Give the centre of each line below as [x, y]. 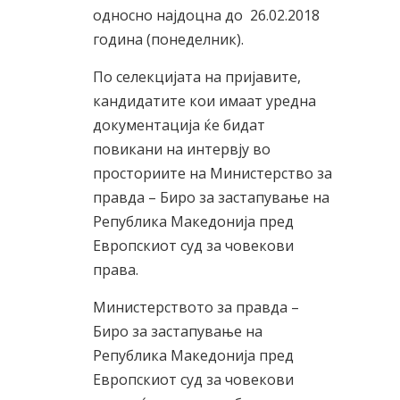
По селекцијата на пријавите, [197, 77]
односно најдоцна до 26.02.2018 [206, 15]
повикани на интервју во [182, 149]
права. [116, 270]
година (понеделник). [168, 39]
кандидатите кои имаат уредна [204, 101]
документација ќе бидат [179, 125]
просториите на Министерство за [212, 173]
